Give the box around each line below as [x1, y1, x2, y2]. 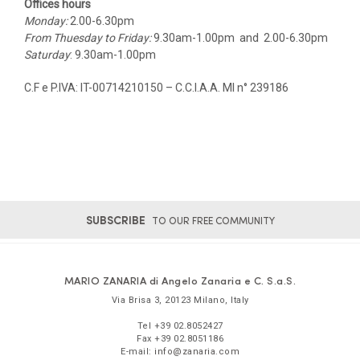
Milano [194, 295, 225, 305]
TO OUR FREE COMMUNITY [149, 214, 275, 227]
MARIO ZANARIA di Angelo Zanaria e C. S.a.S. [63, 273, 297, 287]
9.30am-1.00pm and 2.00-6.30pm [153, 31, 328, 44]
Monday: [24, 14, 70, 27]
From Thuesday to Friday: [24, 31, 153, 44]
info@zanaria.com [154, 346, 239, 357]
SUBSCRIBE [85, 211, 145, 227]
